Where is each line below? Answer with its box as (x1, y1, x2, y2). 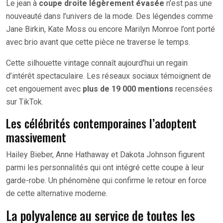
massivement (6, 128, 66, 146)
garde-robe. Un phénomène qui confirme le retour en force (6, 175, 207, 185)
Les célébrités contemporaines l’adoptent (6, 114, 197, 132)
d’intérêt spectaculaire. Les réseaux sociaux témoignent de (6, 71, 211, 81)
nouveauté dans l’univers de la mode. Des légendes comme (6, 11, 213, 21)
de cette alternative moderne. (6, 188, 108, 198)
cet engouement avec (6, 84, 83, 94)
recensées (173, 84, 213, 94)
